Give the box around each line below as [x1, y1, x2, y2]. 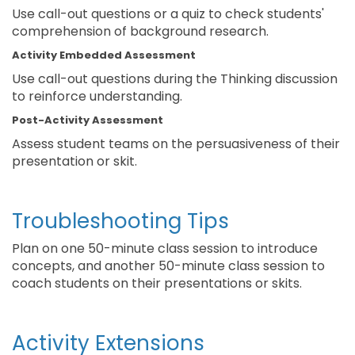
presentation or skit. [12, 152, 137, 170]
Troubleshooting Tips [12, 207, 229, 235]
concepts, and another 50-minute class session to [12, 257, 325, 275]
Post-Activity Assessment [12, 113, 163, 128]
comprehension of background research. [12, 22, 269, 40]
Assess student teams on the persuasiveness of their [12, 135, 340, 153]
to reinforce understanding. [12, 87, 182, 105]
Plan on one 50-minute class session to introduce [12, 239, 318, 258]
